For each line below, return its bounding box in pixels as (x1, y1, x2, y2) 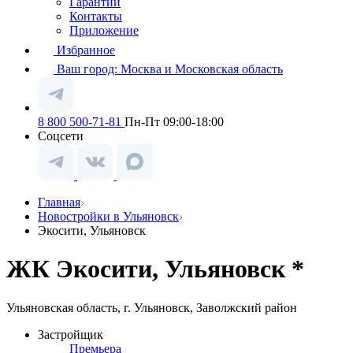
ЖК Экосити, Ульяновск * (6, 255, 304, 284)
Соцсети (38, 129, 84, 143)
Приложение (69, 24, 139, 37)
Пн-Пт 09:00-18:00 (124, 115, 224, 128)
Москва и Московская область (121, 62, 283, 76)
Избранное (57, 43, 115, 57)
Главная (38, 195, 80, 209)
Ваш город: (57, 62, 121, 76)
